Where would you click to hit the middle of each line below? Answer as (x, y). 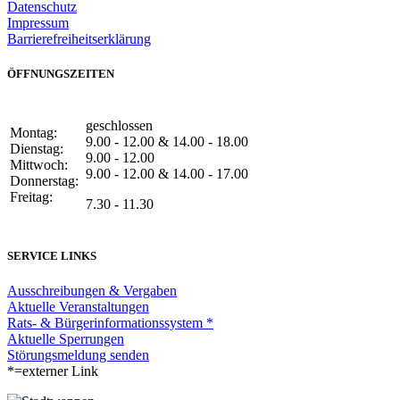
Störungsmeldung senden (78, 355)
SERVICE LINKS (52, 256)
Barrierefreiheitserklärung (79, 38)
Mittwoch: (41, 164)
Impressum (38, 22)
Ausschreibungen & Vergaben (92, 291)
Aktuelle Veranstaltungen (78, 307)
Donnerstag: (46, 180)
